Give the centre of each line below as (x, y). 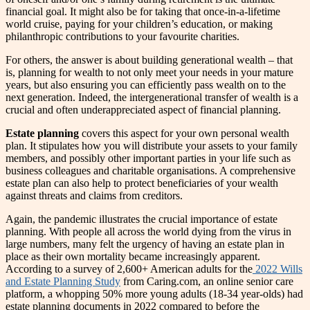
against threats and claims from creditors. (94, 195)
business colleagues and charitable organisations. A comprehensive (151, 170)
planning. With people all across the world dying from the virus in (148, 231)
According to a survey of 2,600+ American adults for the (129, 268)
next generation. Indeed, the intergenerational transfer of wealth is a (152, 97)
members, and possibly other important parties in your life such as (148, 158)
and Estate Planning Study (63, 281)
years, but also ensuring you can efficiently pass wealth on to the (146, 84)
